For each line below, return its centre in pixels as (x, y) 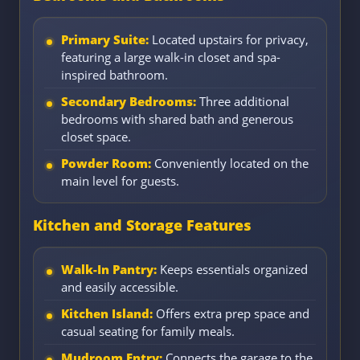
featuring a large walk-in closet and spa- (171, 57)
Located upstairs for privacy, (229, 40)
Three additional (243, 102)
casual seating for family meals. (148, 331)
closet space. (96, 137)
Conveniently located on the (230, 164)
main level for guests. (120, 181)
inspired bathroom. (115, 75)
